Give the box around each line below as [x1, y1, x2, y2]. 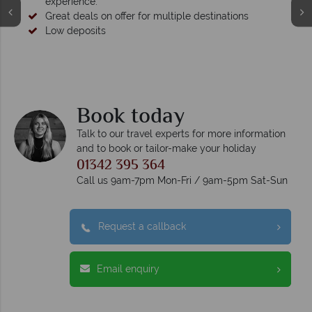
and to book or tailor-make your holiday [77, 143, 256, 155]
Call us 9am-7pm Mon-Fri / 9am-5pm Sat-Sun [77, 175, 288, 187]
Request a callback [98, 221, 186, 233]
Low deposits [45, 25, 106, 36]
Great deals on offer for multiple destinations [45, 10, 249, 22]
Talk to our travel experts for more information [77, 128, 286, 140]
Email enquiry [97, 263, 159, 275]
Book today [77, 100, 185, 135]
